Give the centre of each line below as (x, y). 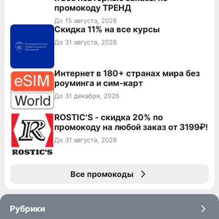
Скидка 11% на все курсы (107, 29)
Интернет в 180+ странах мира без (127, 73)
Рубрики (27, 208)
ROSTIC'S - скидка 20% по (109, 117)
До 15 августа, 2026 (86, 20)
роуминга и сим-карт (99, 83)
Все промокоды (102, 174)
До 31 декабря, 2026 (87, 96)
